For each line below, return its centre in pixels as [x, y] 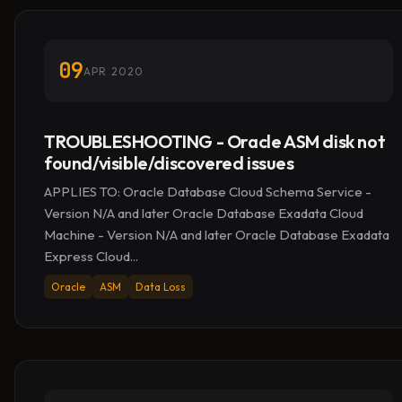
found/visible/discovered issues [169, 163]
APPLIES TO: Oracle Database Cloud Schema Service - [208, 192]
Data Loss [161, 287]
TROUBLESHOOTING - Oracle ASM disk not [215, 141]
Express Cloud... [91, 256]
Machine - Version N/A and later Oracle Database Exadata [217, 235]
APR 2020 [114, 71]
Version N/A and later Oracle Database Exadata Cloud [204, 213]
